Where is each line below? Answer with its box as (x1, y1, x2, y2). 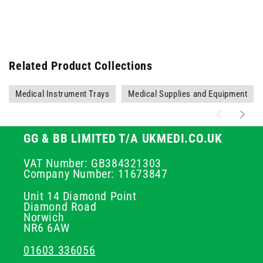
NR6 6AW (23, 221, 70, 235)
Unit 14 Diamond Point (23, 189, 137, 203)
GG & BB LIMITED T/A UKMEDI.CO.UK (23, 131, 222, 146)
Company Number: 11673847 (23, 167, 168, 181)
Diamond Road (23, 200, 97, 214)
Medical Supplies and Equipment (128, 89, 248, 99)
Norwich (23, 210, 65, 224)
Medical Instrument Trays (15, 89, 110, 99)
